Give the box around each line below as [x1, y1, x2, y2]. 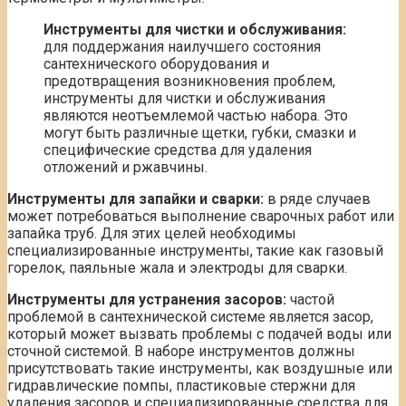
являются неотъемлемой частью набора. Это [43, 107, 348, 125]
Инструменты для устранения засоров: [7, 291, 286, 309]
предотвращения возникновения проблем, [43, 72, 335, 91]
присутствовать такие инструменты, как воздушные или [7, 360, 392, 378]
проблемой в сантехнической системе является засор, [7, 308, 373, 326]
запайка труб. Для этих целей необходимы [7, 225, 296, 243]
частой [286, 291, 334, 309]
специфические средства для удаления [43, 141, 312, 159]
